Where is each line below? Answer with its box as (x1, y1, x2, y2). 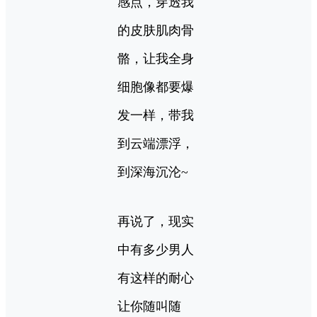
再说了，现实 (117, 214, 194, 229)
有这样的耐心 (117, 271, 194, 286)
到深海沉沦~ (117, 165, 188, 180)
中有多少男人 (117, 243, 194, 258)
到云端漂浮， (117, 137, 194, 151)
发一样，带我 (117, 108, 194, 123)
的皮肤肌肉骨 (117, 23, 194, 38)
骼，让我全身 (117, 52, 194, 67)
